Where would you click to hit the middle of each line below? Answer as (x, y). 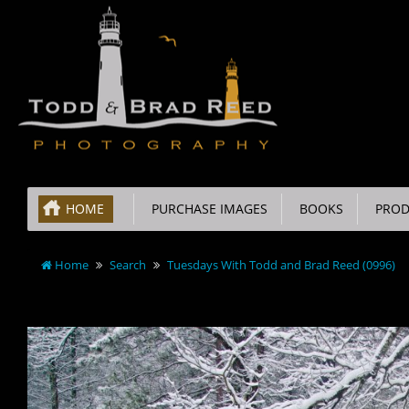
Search (128, 265)
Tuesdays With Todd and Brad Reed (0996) (281, 265)
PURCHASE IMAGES (206, 209)
